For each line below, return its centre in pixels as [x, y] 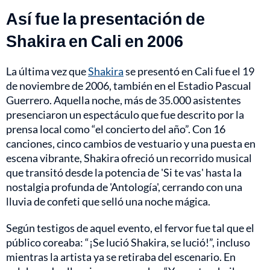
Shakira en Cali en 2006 [95, 41]
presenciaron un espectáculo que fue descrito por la [125, 115]
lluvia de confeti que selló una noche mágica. [108, 202]
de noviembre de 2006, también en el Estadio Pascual [129, 86]
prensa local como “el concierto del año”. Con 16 [116, 129]
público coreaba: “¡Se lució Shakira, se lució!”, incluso [128, 243]
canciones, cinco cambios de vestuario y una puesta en [131, 144]
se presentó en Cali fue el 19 [189, 71]
